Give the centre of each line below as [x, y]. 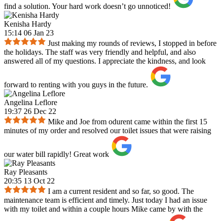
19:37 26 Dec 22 [30, 111]
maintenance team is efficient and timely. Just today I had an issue [106, 200]
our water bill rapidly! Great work [56, 154]
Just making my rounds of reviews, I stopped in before [132, 43]
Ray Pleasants [26, 172]
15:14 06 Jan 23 [29, 33]
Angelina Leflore [31, 103]
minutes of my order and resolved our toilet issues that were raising [108, 131]
